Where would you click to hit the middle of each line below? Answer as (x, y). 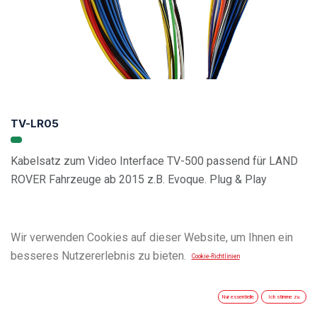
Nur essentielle (238, 297)
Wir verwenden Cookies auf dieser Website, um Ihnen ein (152, 237)
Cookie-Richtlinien (215, 257)
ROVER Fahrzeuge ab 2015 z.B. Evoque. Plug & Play (139, 179)
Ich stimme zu (284, 297)
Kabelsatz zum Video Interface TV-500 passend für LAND (154, 161)
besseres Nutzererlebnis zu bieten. (98, 256)
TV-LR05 (35, 123)
